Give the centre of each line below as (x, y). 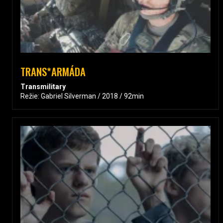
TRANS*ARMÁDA (53, 72)
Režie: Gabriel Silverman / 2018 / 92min (82, 96)
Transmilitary (43, 87)
